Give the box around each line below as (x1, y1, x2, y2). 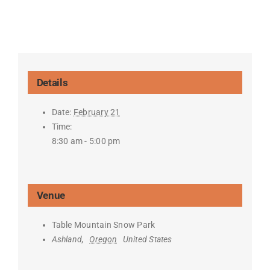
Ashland (51, 234, 83, 245)
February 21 (73, 107, 121, 118)
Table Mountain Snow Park (51, 220, 155, 230)
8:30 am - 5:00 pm (51, 136, 121, 146)
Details (36, 77, 68, 89)
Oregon (89, 234, 118, 245)
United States (122, 234, 172, 245)
